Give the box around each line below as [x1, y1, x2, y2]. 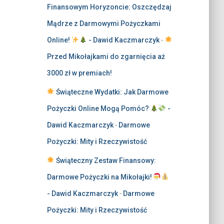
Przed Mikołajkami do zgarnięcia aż [46, 52, 165, 60]
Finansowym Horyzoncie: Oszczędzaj [46, 3, 171, 11]
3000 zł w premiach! [46, 69, 112, 77]
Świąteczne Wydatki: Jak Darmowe [54, 88, 169, 96]
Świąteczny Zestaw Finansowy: [54, 156, 156, 164]
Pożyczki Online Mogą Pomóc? [46, 104, 150, 112]
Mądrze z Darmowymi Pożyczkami [46, 19, 160, 27]
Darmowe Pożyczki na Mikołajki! [46, 173, 153, 181]
